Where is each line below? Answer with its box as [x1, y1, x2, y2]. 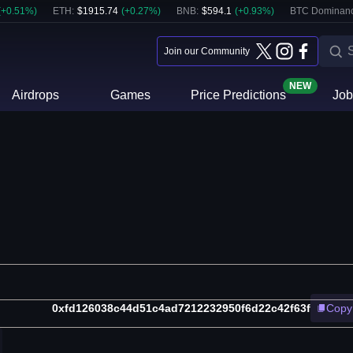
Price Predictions [190, 88, 286, 102]
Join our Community [164, 46, 250, 57]
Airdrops [12, 88, 60, 102]
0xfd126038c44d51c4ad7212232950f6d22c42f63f [52, 302, 310, 315]
